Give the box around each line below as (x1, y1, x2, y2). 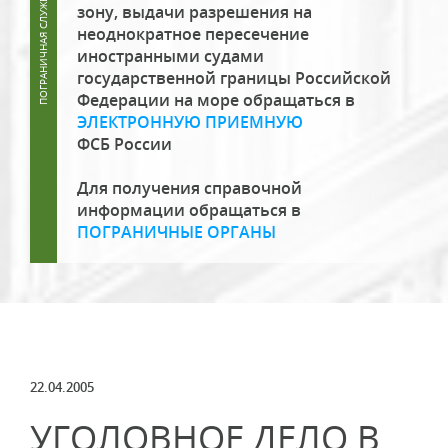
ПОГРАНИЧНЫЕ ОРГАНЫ (77, 221, 276, 243)
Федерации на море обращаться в (77, 89, 355, 111)
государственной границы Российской (77, 67, 391, 89)
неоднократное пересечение (77, 23, 309, 45)
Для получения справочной (77, 177, 302, 199)
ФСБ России (77, 133, 172, 155)
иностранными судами (77, 45, 264, 67)
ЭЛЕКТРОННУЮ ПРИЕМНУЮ (77, 111, 303, 133)
